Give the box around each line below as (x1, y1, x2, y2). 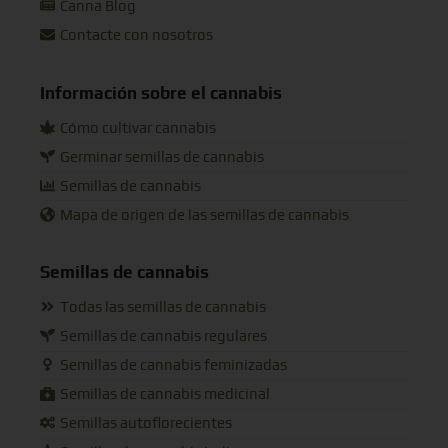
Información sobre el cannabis (40, 82, 282, 103)
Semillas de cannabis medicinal (59, 387, 270, 403)
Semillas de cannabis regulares (59, 329, 267, 345)
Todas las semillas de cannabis (59, 300, 266, 316)
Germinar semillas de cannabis (59, 149, 264, 165)
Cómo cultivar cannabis (59, 120, 216, 136)
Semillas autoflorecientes (59, 416, 232, 432)
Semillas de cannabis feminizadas (59, 358, 287, 374)
